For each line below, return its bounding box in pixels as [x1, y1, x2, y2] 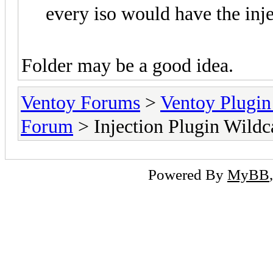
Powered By [148, 165, 227, 183]
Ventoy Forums [21, 91, 140, 113]
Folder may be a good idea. [21, 54, 233, 76]
